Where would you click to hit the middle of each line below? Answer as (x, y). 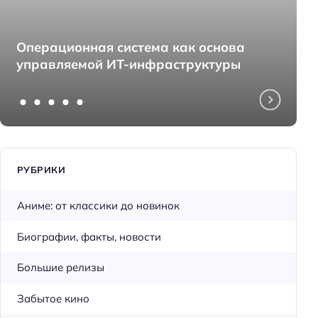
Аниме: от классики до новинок (98, 206)
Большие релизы (60, 268)
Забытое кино (53, 298)
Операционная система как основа (130, 47)
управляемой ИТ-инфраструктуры (128, 64)
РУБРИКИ (41, 170)
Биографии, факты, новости (89, 236)
